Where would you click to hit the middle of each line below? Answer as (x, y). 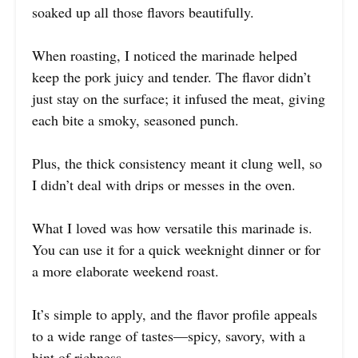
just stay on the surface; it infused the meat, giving (179, 98)
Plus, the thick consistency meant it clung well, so (177, 163)
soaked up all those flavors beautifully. (143, 12)
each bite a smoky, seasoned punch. (135, 119)
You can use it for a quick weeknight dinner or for (176, 249)
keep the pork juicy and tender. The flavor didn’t (171, 76)
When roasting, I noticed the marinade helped (165, 55)
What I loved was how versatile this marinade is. (172, 227)
